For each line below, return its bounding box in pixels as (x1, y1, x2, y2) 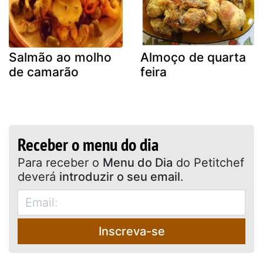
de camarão (9, 64, 79, 79)
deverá (18, 169, 59, 184)
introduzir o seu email (59, 169, 180, 184)
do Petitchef (173, 155, 244, 170)
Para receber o (92, 155, 103, 170)
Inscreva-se (98, 224, 165, 238)
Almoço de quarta (140, 49, 246, 65)
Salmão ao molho (9, 49, 112, 65)
